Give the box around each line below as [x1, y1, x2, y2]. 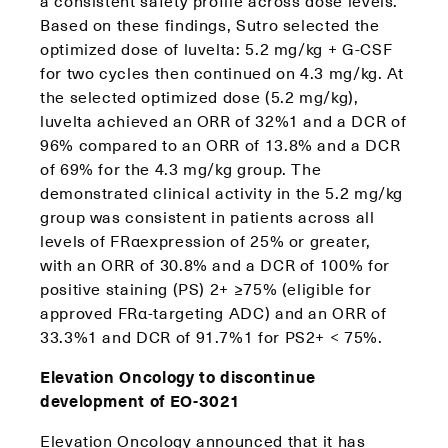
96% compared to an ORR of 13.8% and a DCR [40, 132, 401, 156]
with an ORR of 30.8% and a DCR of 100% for [40, 252, 390, 276]
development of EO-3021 [40, 388, 242, 412]
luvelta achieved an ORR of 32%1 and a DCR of [40, 108, 407, 132]
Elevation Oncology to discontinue [40, 364, 317, 388]
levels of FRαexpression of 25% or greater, [40, 228, 371, 252]
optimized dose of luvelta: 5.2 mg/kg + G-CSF [40, 36, 393, 60]
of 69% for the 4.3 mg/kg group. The [40, 156, 322, 180]
